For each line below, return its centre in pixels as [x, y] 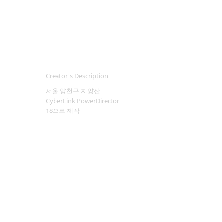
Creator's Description [77, 76]
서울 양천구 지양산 [73, 91]
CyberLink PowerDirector [83, 101]
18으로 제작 [63, 111]
